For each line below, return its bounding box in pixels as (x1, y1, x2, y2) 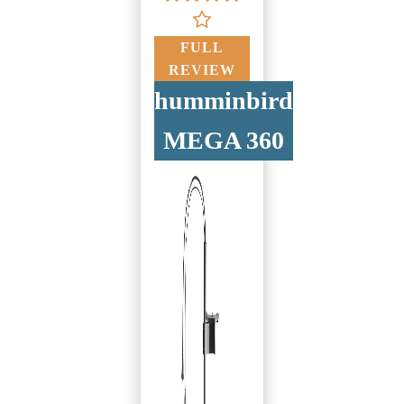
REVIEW (169, 62, 235, 78)
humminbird (154, 87, 293, 115)
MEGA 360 (163, 126, 284, 155)
